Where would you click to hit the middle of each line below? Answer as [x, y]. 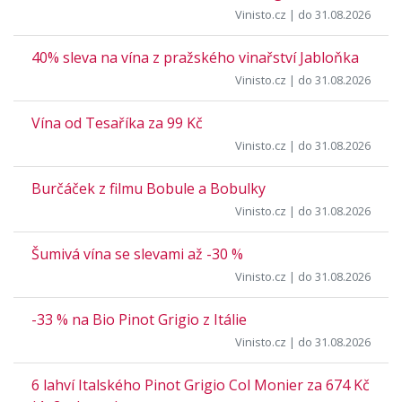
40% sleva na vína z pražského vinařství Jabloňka [195, 57]
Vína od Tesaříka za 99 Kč [117, 123]
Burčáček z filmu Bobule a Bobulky [149, 188]
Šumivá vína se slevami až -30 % [137, 254]
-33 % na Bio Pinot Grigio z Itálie [139, 319]
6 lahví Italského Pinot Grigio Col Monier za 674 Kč [201, 385]
